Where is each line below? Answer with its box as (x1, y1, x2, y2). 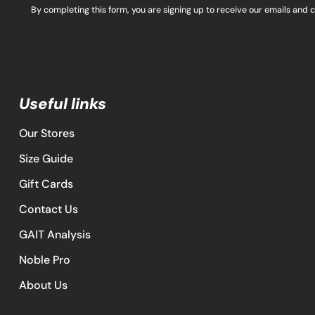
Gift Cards (18, 176, 73, 191)
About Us (18, 278, 67, 292)
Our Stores (18, 126, 75, 141)
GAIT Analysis (18, 227, 91, 242)
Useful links (18, 94, 106, 114)
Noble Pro (18, 252, 70, 267)
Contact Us (18, 202, 78, 217)
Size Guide (18, 151, 73, 166)
